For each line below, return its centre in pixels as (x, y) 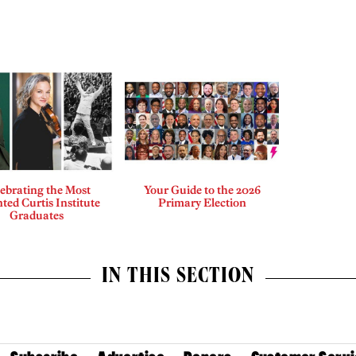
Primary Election (202, 203)
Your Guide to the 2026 (202, 190)
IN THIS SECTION (178, 279)
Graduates (37, 216)
